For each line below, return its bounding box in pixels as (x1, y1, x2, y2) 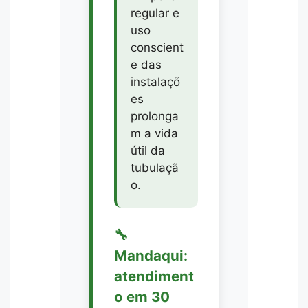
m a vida (130, 126, 178, 140)
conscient (130, 40, 184, 54)
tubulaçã (130, 160, 179, 175)
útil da (130, 143, 165, 157)
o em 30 (113, 287, 170, 305)
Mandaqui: (113, 246, 188, 264)
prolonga (130, 109, 179, 123)
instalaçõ (130, 74, 180, 89)
